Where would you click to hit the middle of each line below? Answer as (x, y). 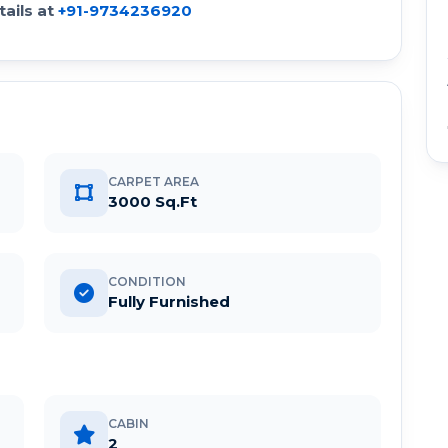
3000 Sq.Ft (152, 202)
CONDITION (147, 282)
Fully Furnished (169, 302)
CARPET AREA (153, 182)
